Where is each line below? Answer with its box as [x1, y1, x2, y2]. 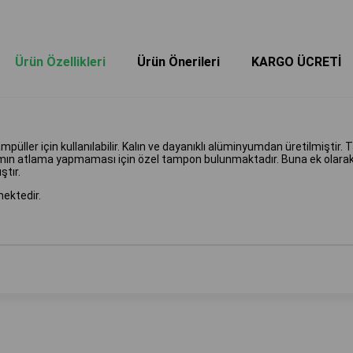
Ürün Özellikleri [14, 54, 106, 69]
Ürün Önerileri [136, 54, 220, 69]
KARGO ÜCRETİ [251, 54, 341, 69]
